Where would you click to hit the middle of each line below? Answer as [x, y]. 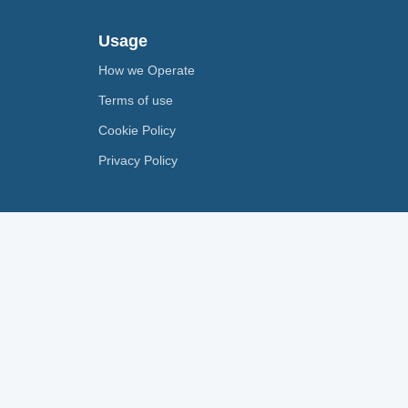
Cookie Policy [137, 130]
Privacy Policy [138, 160]
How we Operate [146, 70]
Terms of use [135, 100]
